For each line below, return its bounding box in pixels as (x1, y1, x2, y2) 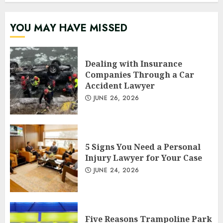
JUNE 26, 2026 (91, 94, 139, 103)
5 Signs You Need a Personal (85, 141, 201, 152)
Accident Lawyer (85, 80, 155, 91)
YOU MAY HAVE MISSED (10, 21, 127, 35)
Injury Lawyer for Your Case (85, 152, 202, 163)
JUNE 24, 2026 (91, 166, 139, 175)
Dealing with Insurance (85, 58, 182, 69)
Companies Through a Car (85, 69, 194, 80)
